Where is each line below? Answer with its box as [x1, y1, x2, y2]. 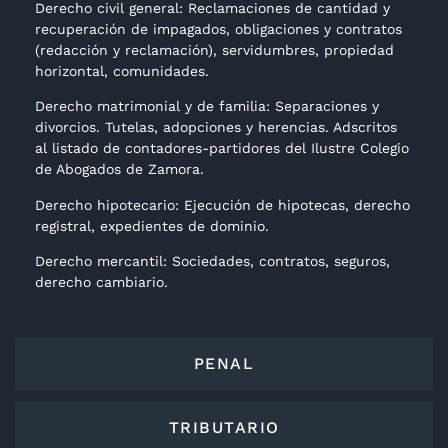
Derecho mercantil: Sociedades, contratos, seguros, [35, 252, 390, 269]
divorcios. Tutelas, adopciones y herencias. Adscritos [35, 119, 397, 136]
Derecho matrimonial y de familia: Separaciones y [35, 98, 379, 115]
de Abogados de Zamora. [35, 161, 204, 178]
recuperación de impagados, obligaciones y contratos [35, 20, 402, 37]
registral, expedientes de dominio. [35, 217, 269, 234]
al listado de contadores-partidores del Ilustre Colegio [35, 140, 409, 157]
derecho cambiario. [35, 273, 168, 290]
